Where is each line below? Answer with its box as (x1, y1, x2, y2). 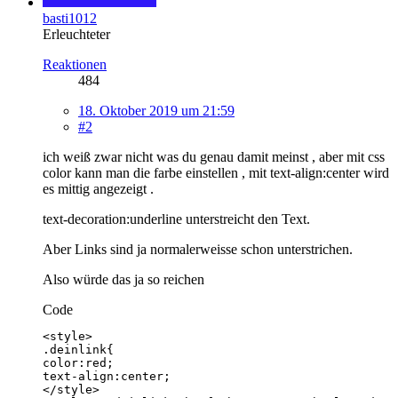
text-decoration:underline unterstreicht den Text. (43, 211, 310, 227)
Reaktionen (43, 56, 107, 72)
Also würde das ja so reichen (43, 271, 204, 287)
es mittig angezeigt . (43, 180, 154, 196)
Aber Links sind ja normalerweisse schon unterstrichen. (43, 241, 353, 257)
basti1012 (43, 10, 97, 26)
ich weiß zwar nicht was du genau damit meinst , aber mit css (43, 148, 385, 164)
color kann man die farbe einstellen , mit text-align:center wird (43, 164, 389, 180)
